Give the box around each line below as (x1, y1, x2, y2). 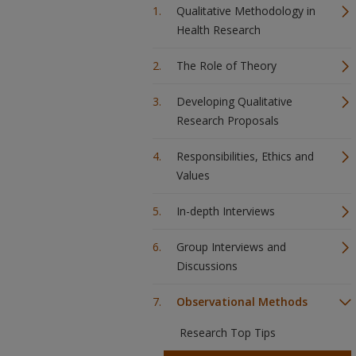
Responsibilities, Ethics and (176, 149, 314, 164)
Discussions (176, 258, 238, 273)
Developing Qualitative (176, 94, 292, 109)
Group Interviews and (176, 239, 286, 254)
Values (176, 168, 210, 183)
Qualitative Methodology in (176, 3, 315, 18)
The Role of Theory (176, 58, 277, 73)
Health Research (176, 22, 261, 37)
